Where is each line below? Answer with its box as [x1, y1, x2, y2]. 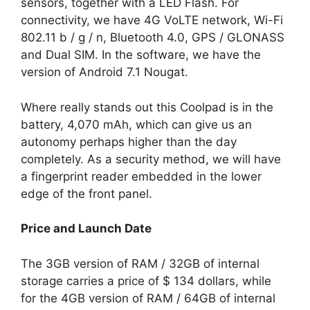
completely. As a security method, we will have [21, 152, 281, 166]
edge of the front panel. [21, 186, 152, 201]
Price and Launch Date [21, 221, 152, 236]
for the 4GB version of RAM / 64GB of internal [21, 291, 275, 305]
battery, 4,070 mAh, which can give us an [21, 117, 252, 131]
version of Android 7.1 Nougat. [21, 65, 188, 80]
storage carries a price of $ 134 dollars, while [21, 273, 271, 288]
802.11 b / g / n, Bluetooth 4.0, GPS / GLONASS [21, 30, 284, 45]
